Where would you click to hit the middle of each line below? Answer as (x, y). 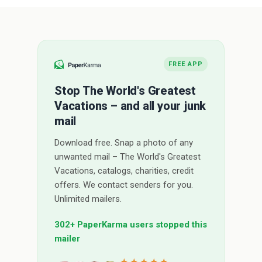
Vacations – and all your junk (130, 106)
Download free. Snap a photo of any (124, 143)
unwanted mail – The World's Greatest (127, 157)
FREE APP (186, 64)
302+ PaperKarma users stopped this (131, 225)
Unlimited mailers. (88, 199)
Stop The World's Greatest (125, 91)
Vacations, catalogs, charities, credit (124, 171)
